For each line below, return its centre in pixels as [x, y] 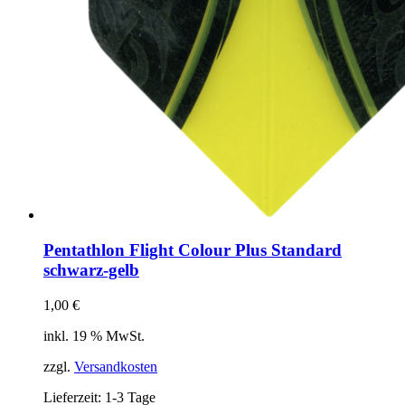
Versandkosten [116, 366]
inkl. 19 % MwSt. [94, 335]
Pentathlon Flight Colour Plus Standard [193, 250]
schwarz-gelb [91, 269]
